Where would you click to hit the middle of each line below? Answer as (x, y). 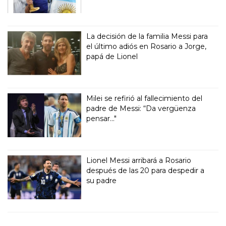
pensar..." (102, 119)
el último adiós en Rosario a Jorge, (147, 47)
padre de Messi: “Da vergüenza (141, 109)
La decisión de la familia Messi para (147, 37)
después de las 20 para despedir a (146, 171)
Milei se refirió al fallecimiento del (145, 99)
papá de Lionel (112, 57)
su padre (102, 181)
